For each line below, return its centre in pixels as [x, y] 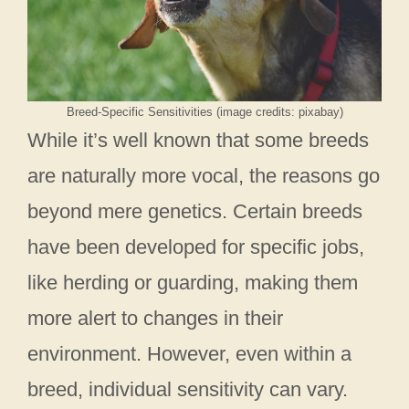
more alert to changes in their [155, 319]
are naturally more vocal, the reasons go [204, 176]
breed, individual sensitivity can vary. [188, 390]
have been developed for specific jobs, [196, 247]
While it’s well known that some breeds [198, 141]
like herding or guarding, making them [193, 283]
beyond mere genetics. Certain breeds [195, 212]
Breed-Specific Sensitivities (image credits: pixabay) [204, 112]
